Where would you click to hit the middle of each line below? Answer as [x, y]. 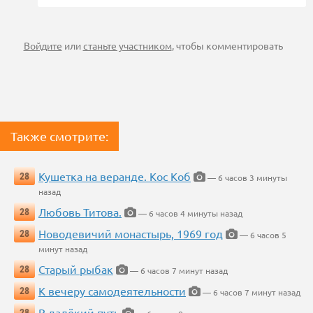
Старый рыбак [76, 269]
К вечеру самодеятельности [112, 291]
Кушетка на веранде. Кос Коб [115, 176]
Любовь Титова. [80, 212]
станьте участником [127, 46]
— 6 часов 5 [262, 235]
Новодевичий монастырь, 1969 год [131, 234]
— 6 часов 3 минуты [246, 178]
